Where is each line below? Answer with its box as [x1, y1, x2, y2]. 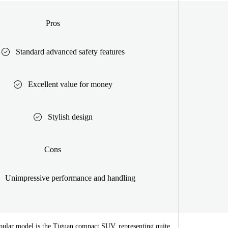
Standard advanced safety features [15, 47, 125, 56]
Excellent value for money [27, 79, 112, 89]
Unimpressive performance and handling [5, 173, 135, 182]
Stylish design [47, 112, 93, 121]
